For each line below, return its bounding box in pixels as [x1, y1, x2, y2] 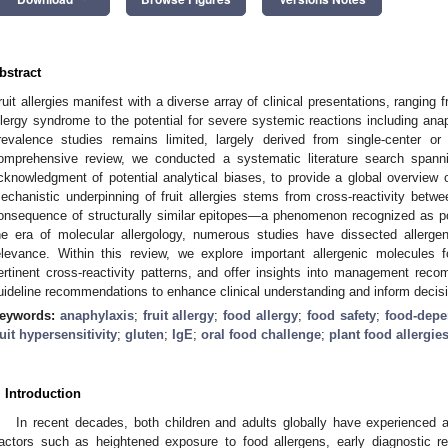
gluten [125, 326, 164, 342]
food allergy [223, 307, 299, 323]
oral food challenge [201, 326, 321, 342]
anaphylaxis [59, 307, 134, 323]
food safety [306, 307, 376, 323]
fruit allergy [142, 307, 215, 323]
